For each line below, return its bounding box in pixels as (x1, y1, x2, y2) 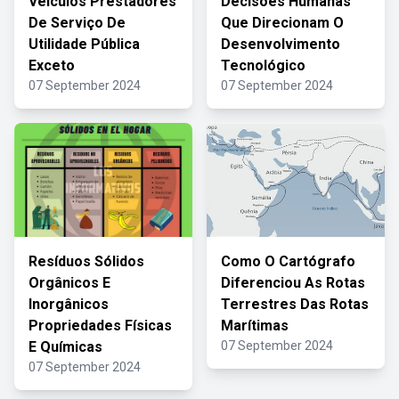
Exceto (28, 57, 75, 74)
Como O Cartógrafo (221, 253, 355, 270)
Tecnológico (221, 57, 305, 74)
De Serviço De (28, 14, 126, 31)
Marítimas (221, 317, 289, 334)
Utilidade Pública (28, 36, 140, 53)
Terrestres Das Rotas (221, 296, 369, 313)
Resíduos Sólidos (28, 253, 144, 270)
